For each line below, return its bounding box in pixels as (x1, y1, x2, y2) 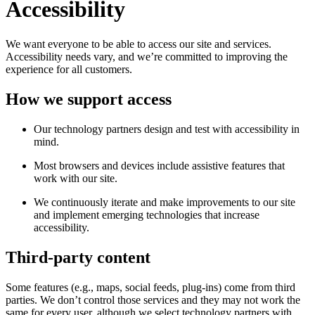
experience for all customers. (6, 63, 132, 75)
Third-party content (6, 247, 150, 266)
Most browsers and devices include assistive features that (34, 159, 285, 172)
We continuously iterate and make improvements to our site (34, 195, 295, 208)
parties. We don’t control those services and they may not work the (6, 293, 300, 306)
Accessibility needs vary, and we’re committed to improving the (6, 50, 288, 63)
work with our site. (34, 172, 117, 184)
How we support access (6, 89, 172, 108)
